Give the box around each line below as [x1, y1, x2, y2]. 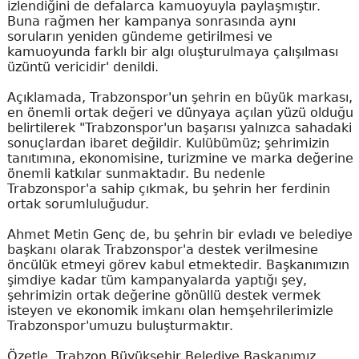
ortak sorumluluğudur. [6, 196, 149, 212]
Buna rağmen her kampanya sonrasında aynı [6, 14, 296, 29]
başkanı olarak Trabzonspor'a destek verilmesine [6, 242, 318, 257]
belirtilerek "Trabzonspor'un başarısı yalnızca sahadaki [6, 120, 352, 135]
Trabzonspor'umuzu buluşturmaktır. [6, 318, 233, 333]
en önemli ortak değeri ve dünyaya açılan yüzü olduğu [6, 105, 353, 120]
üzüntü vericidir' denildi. [6, 59, 159, 75]
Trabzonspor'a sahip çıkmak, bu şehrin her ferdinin [6, 181, 330, 196]
